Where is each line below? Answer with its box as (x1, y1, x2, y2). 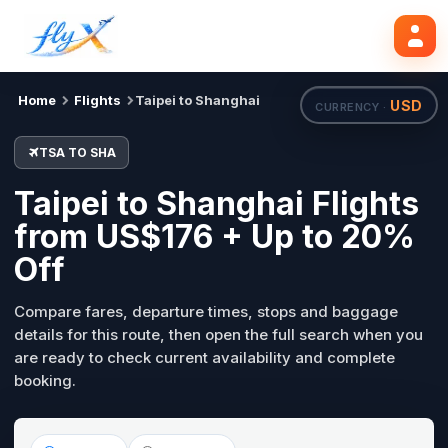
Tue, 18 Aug (102, 22, 172, 38)
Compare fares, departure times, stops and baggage (14, 302, 398, 321)
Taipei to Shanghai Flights (14, 184, 419, 223)
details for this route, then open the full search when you (14, 325, 423, 344)
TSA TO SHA (39, 145, 116, 160)
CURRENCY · (315, 99, 391, 114)
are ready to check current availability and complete (14, 348, 395, 367)
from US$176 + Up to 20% (14, 217, 415, 256)
